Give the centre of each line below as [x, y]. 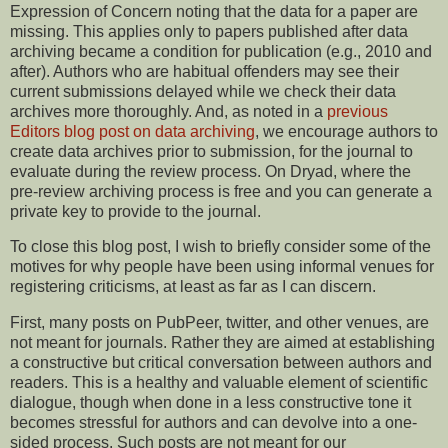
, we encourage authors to [346, 131]
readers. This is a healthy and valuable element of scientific [219, 383]
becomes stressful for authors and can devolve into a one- [213, 423]
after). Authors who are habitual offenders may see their [204, 71]
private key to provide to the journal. [135, 211]
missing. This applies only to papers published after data [209, 31]
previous [357, 111]
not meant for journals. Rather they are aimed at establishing [222, 343]
